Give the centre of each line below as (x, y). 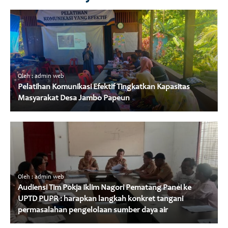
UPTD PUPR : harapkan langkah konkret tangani (101, 199)
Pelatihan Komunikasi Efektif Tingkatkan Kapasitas (104, 87)
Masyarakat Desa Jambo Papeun (74, 98)
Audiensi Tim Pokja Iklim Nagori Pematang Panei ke (105, 188)
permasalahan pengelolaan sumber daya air (93, 210)
